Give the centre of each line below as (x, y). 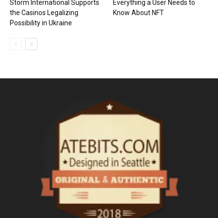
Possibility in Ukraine (41, 23)
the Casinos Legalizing (44, 12)
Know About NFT (139, 12)
